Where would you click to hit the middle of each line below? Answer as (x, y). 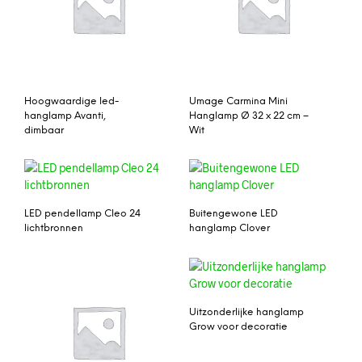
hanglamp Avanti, (65, 116)
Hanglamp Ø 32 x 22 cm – (249, 116)
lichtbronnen (54, 229)
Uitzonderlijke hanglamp (246, 313)
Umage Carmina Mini (238, 101)
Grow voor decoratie (238, 327)
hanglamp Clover (229, 229)
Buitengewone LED (234, 214)
